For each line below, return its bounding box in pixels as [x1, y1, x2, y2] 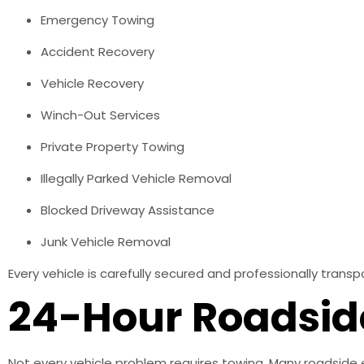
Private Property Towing [41, 137, 184, 155]
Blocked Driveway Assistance [41, 201, 214, 219]
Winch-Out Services [41, 106, 160, 123]
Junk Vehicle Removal [41, 232, 171, 250]
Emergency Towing [41, 11, 154, 28]
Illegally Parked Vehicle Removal [41, 169, 232, 187]
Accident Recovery [41, 42, 154, 60]
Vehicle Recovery [41, 74, 144, 92]
